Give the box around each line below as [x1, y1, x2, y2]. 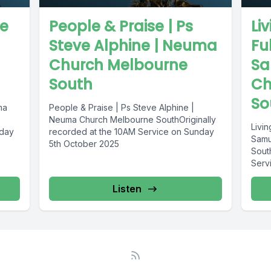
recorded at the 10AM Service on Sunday [49, 126, 215, 137]
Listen [112, 183, 142, 195]
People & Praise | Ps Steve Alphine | [49, 102, 195, 113]
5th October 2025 [49, 139, 120, 149]
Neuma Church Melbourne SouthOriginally [49, 114, 217, 125]
